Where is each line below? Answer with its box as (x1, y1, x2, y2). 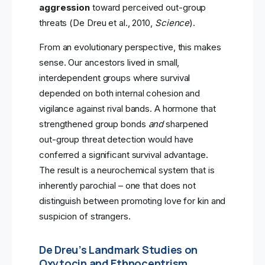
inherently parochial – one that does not (39, 180, 196, 192)
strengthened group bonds (39, 118, 148, 130)
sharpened (163, 118, 209, 130)
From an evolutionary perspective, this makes (39, 41, 221, 53)
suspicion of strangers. (39, 211, 131, 222)
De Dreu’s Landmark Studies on (39, 243, 198, 257)
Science (154, 17, 190, 29)
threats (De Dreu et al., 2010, (39, 17, 155, 29)
